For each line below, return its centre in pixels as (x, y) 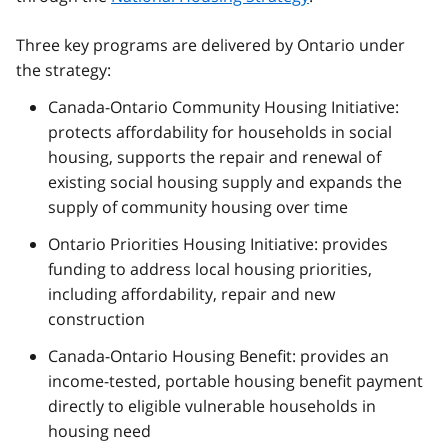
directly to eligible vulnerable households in (212, 406)
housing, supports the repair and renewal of (214, 157)
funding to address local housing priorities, (210, 269)
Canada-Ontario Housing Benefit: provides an (218, 356)
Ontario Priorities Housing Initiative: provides (218, 244)
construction (96, 319)
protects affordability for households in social (220, 132)
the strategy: (63, 70)
